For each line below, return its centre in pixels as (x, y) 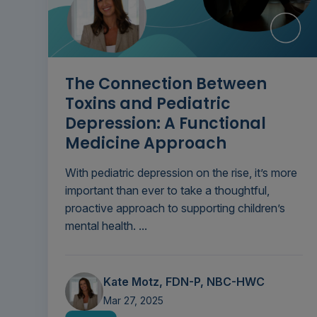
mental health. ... (106, 226)
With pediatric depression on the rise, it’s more (181, 173)
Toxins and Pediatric (148, 104)
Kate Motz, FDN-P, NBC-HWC (184, 282)
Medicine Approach (146, 144)
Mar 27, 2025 (133, 301)
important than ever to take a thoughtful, (167, 191)
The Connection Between (166, 84)
